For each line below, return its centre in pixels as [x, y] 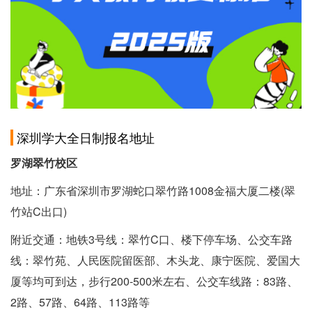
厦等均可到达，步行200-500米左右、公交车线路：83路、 [154, 281]
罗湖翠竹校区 [44, 163]
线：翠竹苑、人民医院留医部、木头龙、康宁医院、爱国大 [155, 260]
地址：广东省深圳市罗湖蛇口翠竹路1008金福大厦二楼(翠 [153, 191]
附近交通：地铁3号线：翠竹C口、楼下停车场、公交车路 [151, 240]
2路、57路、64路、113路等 [80, 302]
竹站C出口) [39, 212]
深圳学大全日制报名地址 [86, 138]
